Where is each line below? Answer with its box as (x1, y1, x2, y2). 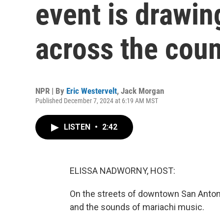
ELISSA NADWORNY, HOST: (70, 165, 175, 176)
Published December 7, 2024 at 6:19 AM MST (35, 97, 158, 105)
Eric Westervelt (66, 86, 117, 96)
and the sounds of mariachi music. (70, 202, 204, 212)
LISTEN (64, 122, 92, 132)
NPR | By (35, 86, 66, 96)
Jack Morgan (121, 86, 164, 96)
